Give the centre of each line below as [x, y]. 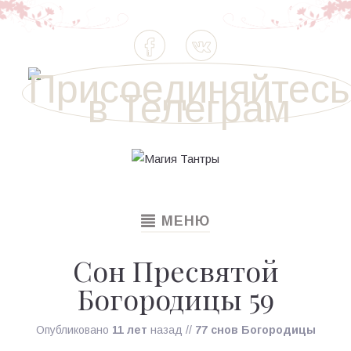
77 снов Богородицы [255, 329]
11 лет [129, 329]
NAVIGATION [188, 235]
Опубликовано [74, 329]
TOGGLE [173, 220]
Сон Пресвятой [175, 270]
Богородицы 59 [175, 298]
